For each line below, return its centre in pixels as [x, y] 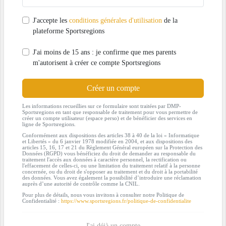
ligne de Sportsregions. [49, 124]
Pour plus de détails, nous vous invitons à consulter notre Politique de [103, 194]
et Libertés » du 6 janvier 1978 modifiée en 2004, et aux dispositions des [107, 141]
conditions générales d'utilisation [116, 20]
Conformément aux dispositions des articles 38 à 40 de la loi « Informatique [111, 135]
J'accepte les [51, 20]
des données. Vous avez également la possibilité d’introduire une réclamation [112, 177]
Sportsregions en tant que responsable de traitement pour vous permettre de [110, 112]
